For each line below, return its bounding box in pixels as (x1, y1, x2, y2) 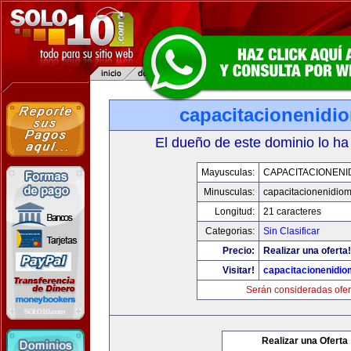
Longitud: (214, 206, 255, 217)
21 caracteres (262, 206, 321, 217)
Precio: (222, 245, 255, 256)
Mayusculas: (201, 167, 255, 178)
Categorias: (204, 226, 255, 237)
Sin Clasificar (262, 226, 320, 237)
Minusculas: (203, 186, 255, 197)
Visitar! (222, 265, 255, 276)
